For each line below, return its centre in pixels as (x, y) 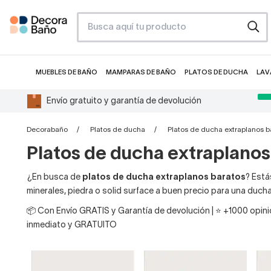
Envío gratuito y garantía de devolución (124, 101)
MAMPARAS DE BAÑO (141, 73)
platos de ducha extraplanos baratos (164, 178)
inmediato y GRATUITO (72, 225)
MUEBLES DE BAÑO (67, 73)
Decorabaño (47, 130)
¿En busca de (54, 178)
